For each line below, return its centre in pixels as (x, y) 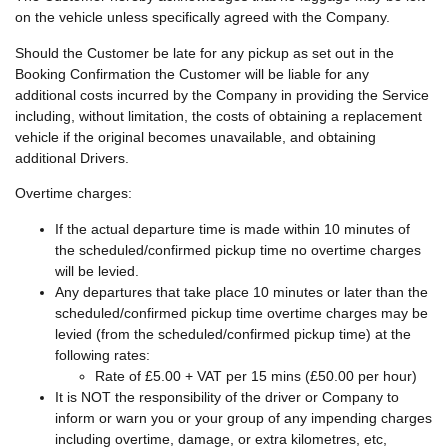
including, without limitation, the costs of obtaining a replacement (218, 115)
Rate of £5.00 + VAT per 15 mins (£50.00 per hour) (256, 375)
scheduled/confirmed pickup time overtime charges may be (241, 312)
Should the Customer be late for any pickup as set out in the (204, 52)
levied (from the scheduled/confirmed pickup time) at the (233, 333)
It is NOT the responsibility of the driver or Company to (227, 396)
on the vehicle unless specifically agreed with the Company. (202, 17)
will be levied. (97, 270)
